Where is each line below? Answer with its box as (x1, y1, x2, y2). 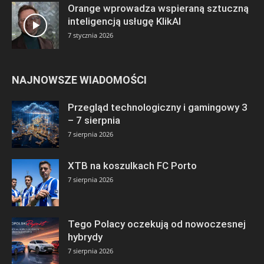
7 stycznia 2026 (68, 30, 113, 39)
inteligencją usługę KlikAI (68, 15, 181, 27)
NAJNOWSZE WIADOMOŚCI (12, 73, 147, 86)
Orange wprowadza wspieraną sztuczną (68, 2, 249, 14)
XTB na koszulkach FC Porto (68, 159, 197, 171)
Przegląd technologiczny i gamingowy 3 (68, 101, 247, 113)
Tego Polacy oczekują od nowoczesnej (68, 217, 246, 230)
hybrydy (68, 230, 103, 243)
